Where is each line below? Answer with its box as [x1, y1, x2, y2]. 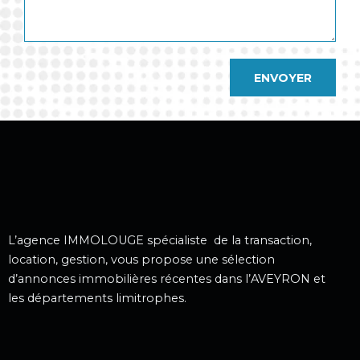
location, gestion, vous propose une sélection [8, 252, 275, 268]
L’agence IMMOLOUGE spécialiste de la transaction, [8, 233, 312, 248]
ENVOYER [254, 70, 312, 85]
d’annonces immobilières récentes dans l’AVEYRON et [8, 272, 325, 287]
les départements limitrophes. [8, 291, 186, 306]
